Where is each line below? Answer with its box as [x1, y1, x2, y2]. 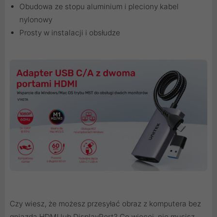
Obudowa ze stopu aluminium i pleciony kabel [19, 2, 179, 12]
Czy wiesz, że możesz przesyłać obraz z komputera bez [10, 199, 201, 208]
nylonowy [19, 15, 52, 25]
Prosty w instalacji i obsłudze [19, 28, 120, 38]
